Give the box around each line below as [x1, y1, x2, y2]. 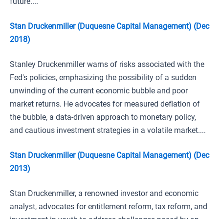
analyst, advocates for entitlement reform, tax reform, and [10, 202, 207, 211]
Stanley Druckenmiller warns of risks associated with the [10, 60, 204, 69]
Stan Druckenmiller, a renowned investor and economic [10, 189, 198, 198]
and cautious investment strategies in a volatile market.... [10, 126, 206, 135]
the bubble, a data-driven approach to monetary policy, [10, 112, 196, 122]
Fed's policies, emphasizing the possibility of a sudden [10, 73, 197, 82]
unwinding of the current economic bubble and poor [10, 86, 188, 95]
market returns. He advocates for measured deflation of [10, 99, 200, 109]
